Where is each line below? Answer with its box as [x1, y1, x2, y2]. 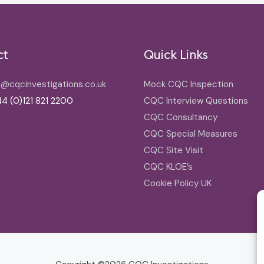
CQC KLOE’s [144, 160, 193, 173]
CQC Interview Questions [144, 94, 248, 107]
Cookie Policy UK [144, 177, 212, 189]
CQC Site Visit [144, 144, 203, 156]
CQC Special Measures [144, 127, 237, 140]
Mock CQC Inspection [144, 78, 233, 90]
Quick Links [144, 46, 208, 62]
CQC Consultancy [144, 111, 217, 123]
